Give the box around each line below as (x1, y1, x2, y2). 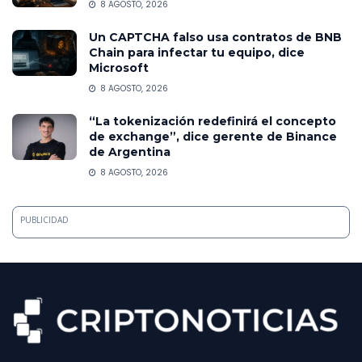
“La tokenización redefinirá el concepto (89, 113, 336, 128)
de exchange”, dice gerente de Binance (89, 128, 337, 144)
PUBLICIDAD (20, 213, 69, 225)
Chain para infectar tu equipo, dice (89, 44, 305, 60)
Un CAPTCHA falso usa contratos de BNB (89, 29, 342, 44)
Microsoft (89, 60, 149, 75)
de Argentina (89, 144, 170, 159)
